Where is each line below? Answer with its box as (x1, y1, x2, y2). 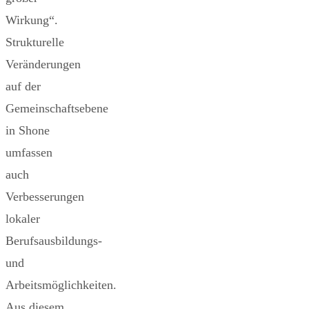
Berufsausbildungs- (6, 233, 102, 248)
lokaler (6, 211, 40, 226)
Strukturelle (6, 34, 64, 49)
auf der (6, 79, 41, 93)
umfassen (6, 145, 52, 159)
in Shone (6, 123, 50, 137)
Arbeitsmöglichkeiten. (6, 277, 117, 292)
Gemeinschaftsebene (6, 101, 108, 115)
